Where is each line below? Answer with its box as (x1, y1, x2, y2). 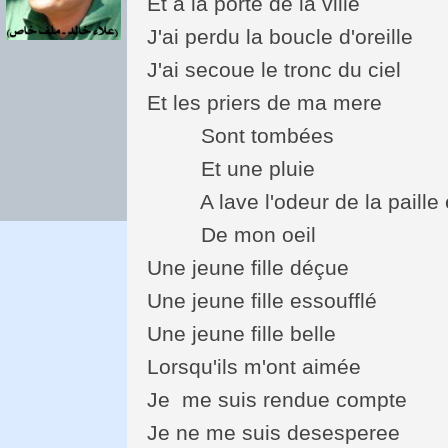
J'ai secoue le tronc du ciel (147, 57, 402, 81)
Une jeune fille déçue (147, 255, 350, 279)
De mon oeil (147, 222, 317, 246)
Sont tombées (147, 123, 335, 147)
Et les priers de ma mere (147, 90, 383, 114)
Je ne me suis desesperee (147, 420, 401, 444)
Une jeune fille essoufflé (147, 288, 378, 312)
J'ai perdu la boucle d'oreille (147, 24, 414, 48)
